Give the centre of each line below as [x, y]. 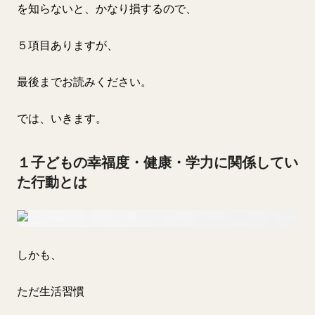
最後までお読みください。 [84, 82]
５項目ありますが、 [67, 45]
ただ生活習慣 [51, 291]
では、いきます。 [62, 118]
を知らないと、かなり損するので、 [107, 8]
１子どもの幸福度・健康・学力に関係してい [157, 162]
